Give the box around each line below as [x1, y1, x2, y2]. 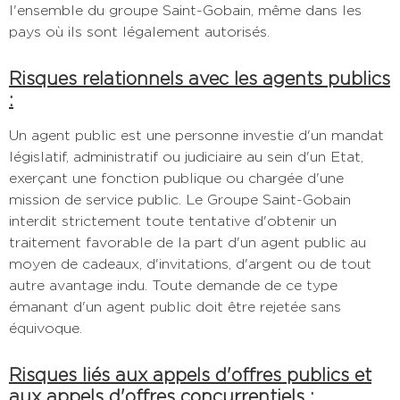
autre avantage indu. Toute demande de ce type [9, 276, 337, 294]
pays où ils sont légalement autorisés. [9, 22, 270, 40]
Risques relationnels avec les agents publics [9, 67, 390, 89]
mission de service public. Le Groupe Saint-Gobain [9, 190, 351, 208]
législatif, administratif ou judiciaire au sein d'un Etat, [9, 147, 363, 165]
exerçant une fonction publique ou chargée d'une [9, 169, 344, 187]
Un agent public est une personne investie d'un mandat [9, 126, 384, 144]
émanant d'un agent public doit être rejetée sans [9, 297, 341, 315]
